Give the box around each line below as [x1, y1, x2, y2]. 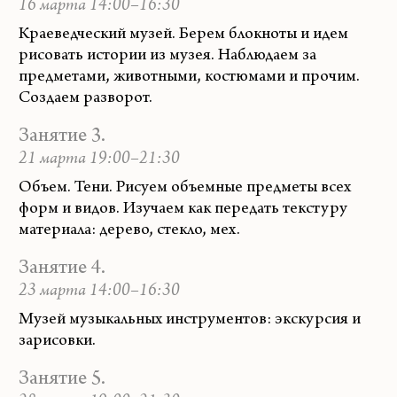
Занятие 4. [19, 258, 105, 280]
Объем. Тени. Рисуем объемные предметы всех [19, 178, 351, 197]
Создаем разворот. [19, 89, 152, 107]
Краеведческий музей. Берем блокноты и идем [19, 25, 348, 43]
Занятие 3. [19, 126, 105, 148]
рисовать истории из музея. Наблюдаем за [19, 46, 316, 65]
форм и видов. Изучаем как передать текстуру [19, 199, 347, 218]
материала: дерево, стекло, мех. [19, 221, 240, 239]
